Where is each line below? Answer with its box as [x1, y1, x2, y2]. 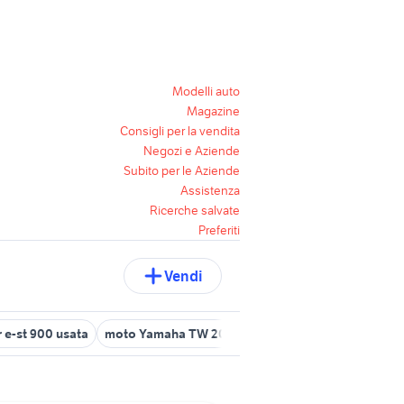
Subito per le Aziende [124, 162, 240, 179]
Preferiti [198, 222, 240, 238]
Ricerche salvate [150, 202, 240, 218]
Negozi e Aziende [143, 142, 240, 159]
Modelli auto [172, 83, 240, 99]
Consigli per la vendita [120, 123, 240, 139]
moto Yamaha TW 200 [105, 326, 234, 342]
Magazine [187, 103, 240, 119]
